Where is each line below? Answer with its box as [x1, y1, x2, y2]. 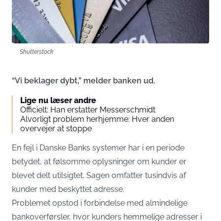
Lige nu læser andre [20, 96, 96, 105]
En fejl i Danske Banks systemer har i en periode [12, 143, 184, 152]
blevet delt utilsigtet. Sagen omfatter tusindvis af [12, 171, 186, 180]
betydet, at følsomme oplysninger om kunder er [12, 157, 186, 166]
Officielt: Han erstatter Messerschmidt [20, 105, 155, 114]
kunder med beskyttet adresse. [12, 184, 124, 194]
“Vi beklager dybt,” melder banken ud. [12, 76, 155, 85]
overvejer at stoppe [20, 124, 92, 133]
